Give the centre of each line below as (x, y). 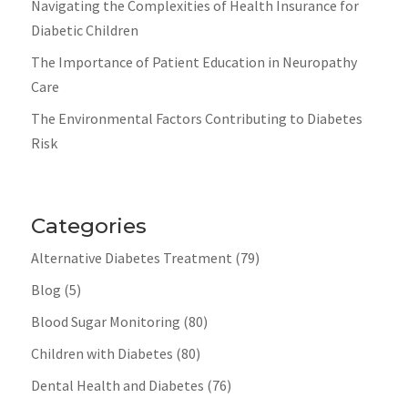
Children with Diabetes (102, 354)
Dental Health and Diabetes (117, 386)
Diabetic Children (84, 30)
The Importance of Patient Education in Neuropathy (194, 61)
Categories (88, 226)
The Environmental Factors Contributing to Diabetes (196, 118)
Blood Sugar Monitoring (105, 322)
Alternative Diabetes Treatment (131, 258)
